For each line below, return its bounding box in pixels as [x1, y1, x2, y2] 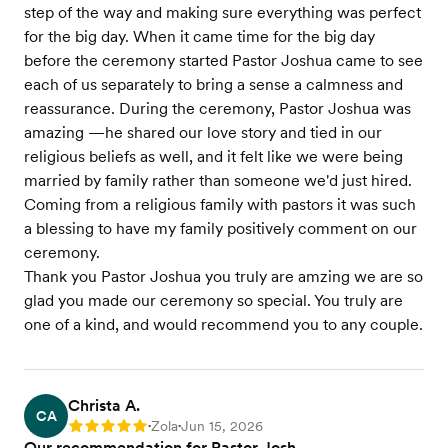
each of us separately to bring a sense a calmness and [24, 75, 403, 95]
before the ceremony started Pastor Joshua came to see [24, 51, 423, 71]
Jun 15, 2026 [181, 418, 263, 435]
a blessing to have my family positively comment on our [24, 219, 417, 239]
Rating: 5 [68, 420, 124, 437]
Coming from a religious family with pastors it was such [24, 195, 416, 215]
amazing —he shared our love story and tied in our [24, 123, 382, 143]
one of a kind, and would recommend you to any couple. [24, 315, 423, 335]
